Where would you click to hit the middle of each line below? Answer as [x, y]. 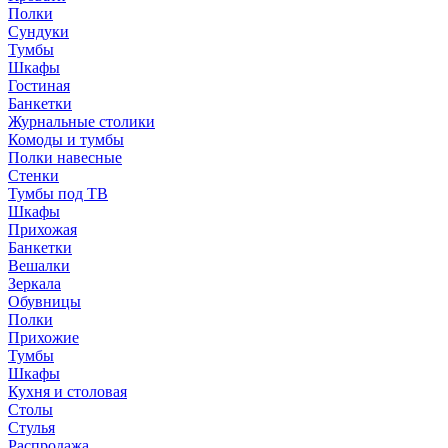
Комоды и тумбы [66, 139]
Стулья [31, 427]
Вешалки [39, 265]
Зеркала [34, 283]
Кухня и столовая [67, 391]
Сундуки [38, 31]
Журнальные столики [81, 121]
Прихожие [43, 337]
